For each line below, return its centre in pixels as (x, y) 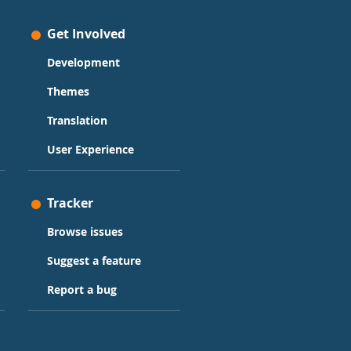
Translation (77, 120)
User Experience (90, 149)
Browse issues (85, 232)
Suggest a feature (94, 261)
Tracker (70, 203)
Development (83, 62)
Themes (68, 91)
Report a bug (81, 289)
